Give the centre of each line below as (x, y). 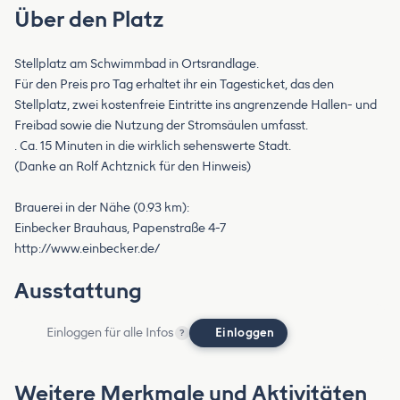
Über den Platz (89, 20)
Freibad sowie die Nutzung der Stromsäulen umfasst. (161, 126)
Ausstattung (78, 291)
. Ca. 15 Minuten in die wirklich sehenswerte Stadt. (153, 146)
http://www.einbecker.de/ (87, 249)
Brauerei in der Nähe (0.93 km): (102, 208)
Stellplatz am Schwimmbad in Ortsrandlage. (137, 64)
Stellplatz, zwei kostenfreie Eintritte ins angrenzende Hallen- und (196, 105)
